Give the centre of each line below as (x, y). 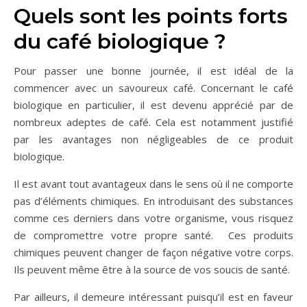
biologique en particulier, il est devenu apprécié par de (153, 105)
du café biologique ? (120, 42)
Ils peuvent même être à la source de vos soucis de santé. (152, 270)
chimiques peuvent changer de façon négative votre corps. (153, 253)
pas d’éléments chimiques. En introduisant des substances (153, 201)
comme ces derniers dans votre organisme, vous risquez (153, 218)
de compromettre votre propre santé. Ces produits (153, 235)
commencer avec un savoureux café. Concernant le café (153, 88)
